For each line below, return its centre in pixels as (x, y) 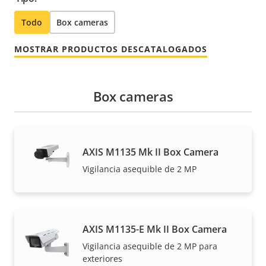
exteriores (102, 258)
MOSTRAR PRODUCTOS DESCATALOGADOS (111, 49)
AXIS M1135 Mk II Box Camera (151, 152)
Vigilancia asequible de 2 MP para (150, 246)
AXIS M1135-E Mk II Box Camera (155, 229)
